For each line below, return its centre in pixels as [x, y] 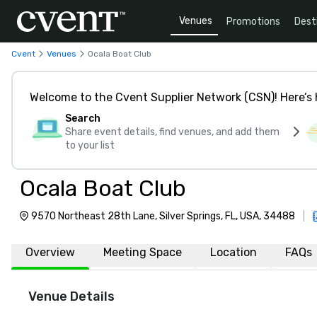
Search [83, 119]
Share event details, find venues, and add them [172, 132]
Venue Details [71, 296]
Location [234, 252]
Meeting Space [143, 252]
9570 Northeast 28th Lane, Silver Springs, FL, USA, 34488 [163, 216]
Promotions [253, 21]
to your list [90, 145]
